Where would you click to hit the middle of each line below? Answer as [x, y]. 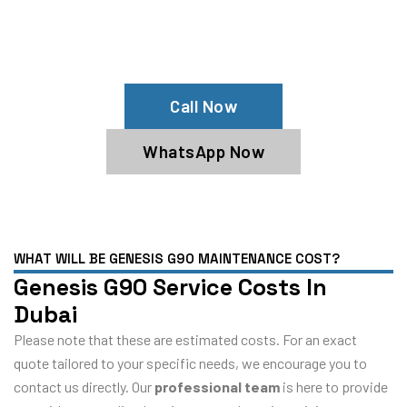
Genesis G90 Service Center [203, 52]
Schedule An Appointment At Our [203, 27]
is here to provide [334, 386]
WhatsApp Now [203, 151]
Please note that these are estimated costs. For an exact [185, 339]
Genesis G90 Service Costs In [170, 287]
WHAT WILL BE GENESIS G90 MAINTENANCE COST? [177, 258]
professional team [217, 386]
